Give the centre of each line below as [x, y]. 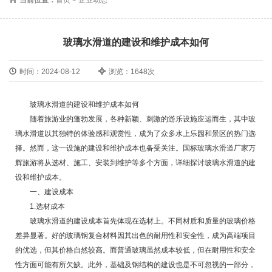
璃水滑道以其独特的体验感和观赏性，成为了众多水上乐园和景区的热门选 [135, 133]
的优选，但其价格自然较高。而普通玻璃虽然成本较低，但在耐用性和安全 [135, 250]
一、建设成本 [52, 192]
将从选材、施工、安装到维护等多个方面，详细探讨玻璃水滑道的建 [146, 162]
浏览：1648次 [132, 71]
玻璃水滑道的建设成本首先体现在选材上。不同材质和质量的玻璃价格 [143, 221]
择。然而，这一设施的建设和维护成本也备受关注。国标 [106, 148]
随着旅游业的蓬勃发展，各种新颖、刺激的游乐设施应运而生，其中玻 [143, 119]
